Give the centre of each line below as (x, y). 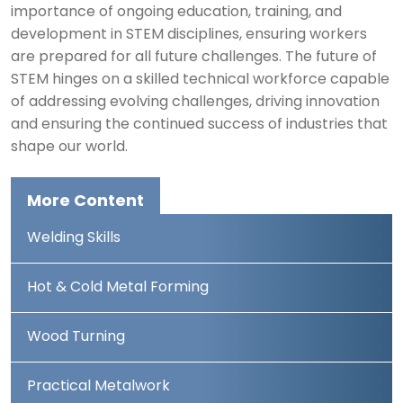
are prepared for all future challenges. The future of (194, 58)
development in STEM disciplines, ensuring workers (189, 36)
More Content (85, 202)
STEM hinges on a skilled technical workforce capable (200, 81)
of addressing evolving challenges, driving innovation (195, 103)
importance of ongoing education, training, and (176, 13)
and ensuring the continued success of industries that (199, 125)
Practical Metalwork (99, 387)
